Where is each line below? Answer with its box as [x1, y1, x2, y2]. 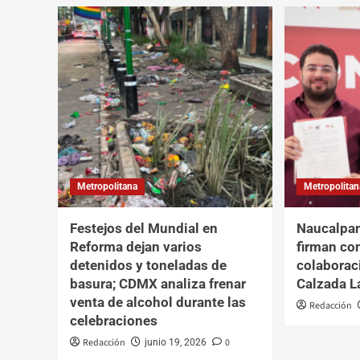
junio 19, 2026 [145, 336, 207, 348]
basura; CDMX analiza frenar [70, 275, 246, 292]
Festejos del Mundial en [70, 219, 218, 236]
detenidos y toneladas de [70, 256, 227, 273]
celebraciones [70, 312, 157, 329]
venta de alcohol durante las [70, 293, 246, 310]
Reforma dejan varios [70, 238, 202, 255]
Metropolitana [77, 180, 137, 192]
